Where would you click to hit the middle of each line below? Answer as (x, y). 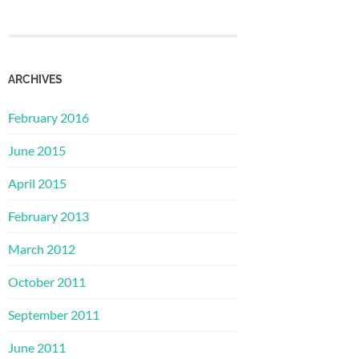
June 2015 (37, 150)
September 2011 (54, 314)
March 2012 (42, 248)
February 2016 (48, 117)
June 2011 (37, 347)
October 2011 (47, 281)
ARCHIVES (35, 79)
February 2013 (48, 216)
